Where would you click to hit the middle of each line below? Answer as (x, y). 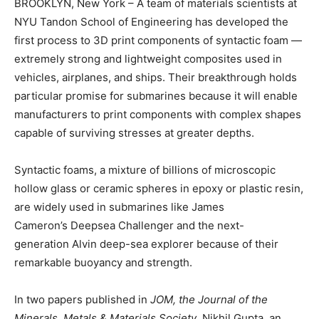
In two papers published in (82, 299)
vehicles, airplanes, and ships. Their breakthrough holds (156, 77)
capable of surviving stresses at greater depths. (134, 133)
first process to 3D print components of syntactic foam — (158, 40)
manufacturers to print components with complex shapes (158, 114)
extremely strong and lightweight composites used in (148, 59)
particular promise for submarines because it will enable (156, 96)
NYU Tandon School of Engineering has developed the (151, 22)
